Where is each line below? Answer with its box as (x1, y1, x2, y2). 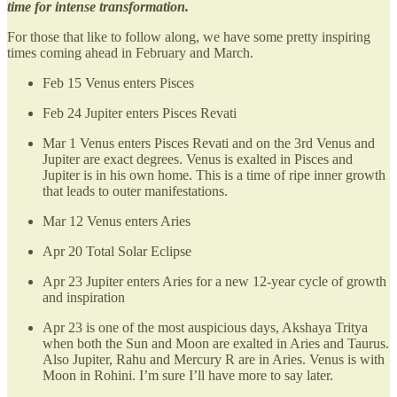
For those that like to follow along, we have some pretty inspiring (7, 28, 370, 44)
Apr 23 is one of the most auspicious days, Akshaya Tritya (43, 319, 368, 335)
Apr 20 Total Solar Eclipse (43, 243, 191, 259)
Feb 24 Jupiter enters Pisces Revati (43, 105, 237, 121)
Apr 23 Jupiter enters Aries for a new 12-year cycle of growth (43, 273, 386, 289)
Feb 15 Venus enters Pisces (43, 74, 194, 90)
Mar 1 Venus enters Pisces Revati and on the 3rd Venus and (43, 135, 375, 151)
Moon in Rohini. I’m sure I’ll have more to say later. (43, 367, 333, 383)
